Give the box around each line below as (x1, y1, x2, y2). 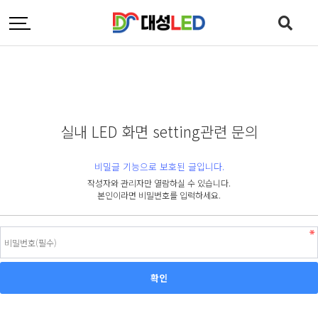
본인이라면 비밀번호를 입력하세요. (97, 189, 221, 201)
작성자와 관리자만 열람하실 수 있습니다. (87, 177, 231, 189)
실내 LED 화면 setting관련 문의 (60, 121, 258, 142)
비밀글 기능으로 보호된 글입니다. (94, 160, 224, 173)
